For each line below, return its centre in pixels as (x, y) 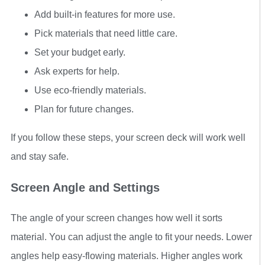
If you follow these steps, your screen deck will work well (128, 138)
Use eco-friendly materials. (90, 91)
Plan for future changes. (84, 109)
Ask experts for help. (77, 72)
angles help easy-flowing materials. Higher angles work (127, 256)
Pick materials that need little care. (106, 34)
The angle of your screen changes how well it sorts (117, 218)
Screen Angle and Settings (85, 188)
